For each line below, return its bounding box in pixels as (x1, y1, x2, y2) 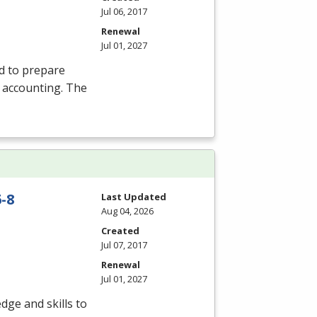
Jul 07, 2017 (101, 238, 147, 251)
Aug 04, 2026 (101, 204, 154, 217)
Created (101, 224, 139, 237)
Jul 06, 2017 (101, 4, 147, 18)
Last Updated (101, 190, 166, 203)
